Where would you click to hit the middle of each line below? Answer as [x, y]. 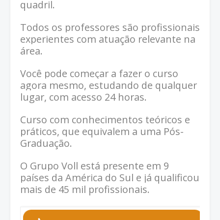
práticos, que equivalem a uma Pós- [102, 131]
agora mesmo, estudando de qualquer [109, 85]
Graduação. [46, 143]
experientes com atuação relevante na [108, 39]
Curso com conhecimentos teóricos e [105, 119]
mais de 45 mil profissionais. [85, 189]
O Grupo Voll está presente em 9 [95, 165]
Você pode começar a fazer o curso [99, 73]
